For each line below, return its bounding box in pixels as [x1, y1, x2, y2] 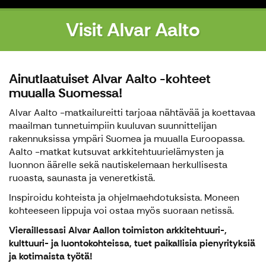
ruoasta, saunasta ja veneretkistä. [9, 172, 155, 185]
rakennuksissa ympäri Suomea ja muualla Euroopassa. [9, 132, 245, 145]
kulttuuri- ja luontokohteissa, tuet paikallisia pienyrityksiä [9, 237, 255, 250]
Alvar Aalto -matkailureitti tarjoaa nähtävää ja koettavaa [9, 106, 255, 119]
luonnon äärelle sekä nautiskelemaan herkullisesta [9, 159, 227, 172]
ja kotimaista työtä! [9, 250, 93, 263]
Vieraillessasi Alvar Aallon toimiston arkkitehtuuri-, [9, 224, 227, 237]
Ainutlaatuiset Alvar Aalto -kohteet [9, 70, 211, 88]
